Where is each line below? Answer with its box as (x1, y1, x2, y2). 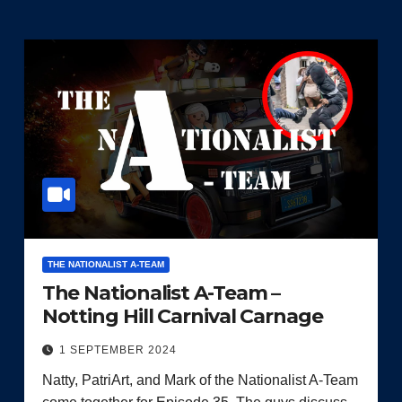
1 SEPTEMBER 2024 (58, 343, 177, 356)
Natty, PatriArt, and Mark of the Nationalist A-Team (41, 371, 358, 388)
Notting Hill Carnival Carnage (41, 303, 323, 328)
